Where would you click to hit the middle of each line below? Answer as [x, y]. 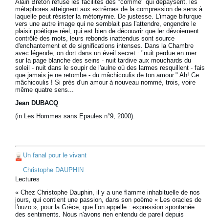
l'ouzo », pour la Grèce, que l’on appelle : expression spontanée [105, 207]
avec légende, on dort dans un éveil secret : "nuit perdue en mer [106, 53]
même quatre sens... [45, 90]
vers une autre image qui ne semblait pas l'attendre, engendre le [106, 24]
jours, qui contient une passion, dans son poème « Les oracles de [109, 200]
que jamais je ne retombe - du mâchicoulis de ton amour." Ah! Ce [107, 75]
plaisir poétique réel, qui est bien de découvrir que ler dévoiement [107, 31]
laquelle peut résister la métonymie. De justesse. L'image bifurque [109, 17]
